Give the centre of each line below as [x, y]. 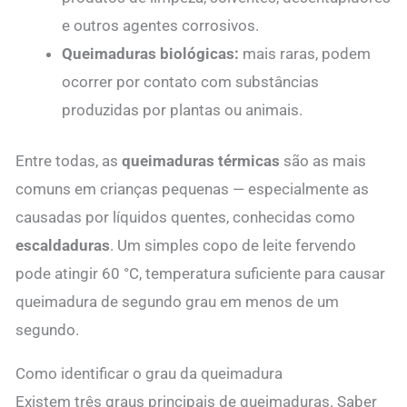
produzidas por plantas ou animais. [182, 109]
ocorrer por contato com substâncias [190, 81]
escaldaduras [63, 246]
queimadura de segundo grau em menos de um [177, 302]
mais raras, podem [305, 53]
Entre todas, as [69, 161]
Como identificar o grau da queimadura [149, 374]
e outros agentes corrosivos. [160, 25]
